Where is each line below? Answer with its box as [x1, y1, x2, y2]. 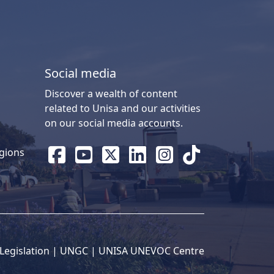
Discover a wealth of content [45, 86, 177, 100]
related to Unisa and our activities [45, 101, 201, 115]
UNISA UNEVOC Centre [98, 243, 204, 257]
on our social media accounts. [45, 116, 183, 130]
